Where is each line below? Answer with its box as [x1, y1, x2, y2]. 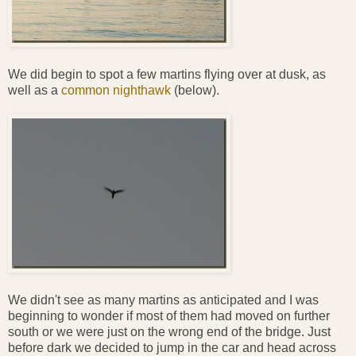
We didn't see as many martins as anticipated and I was [8, 292, 319, 307]
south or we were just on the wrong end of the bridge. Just [8, 324, 331, 339]
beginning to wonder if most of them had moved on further [8, 308, 330, 323]
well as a [8, 83, 61, 97]
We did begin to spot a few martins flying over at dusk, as [8, 67, 326, 81]
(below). [171, 83, 219, 97]
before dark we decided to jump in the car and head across [8, 340, 336, 354]
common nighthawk [61, 83, 171, 97]
